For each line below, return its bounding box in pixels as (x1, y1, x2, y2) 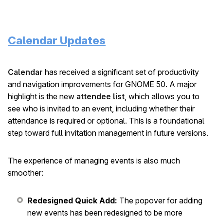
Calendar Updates (8, 33, 106, 47)
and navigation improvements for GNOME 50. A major (8, 79, 197, 89)
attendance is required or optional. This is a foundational (8, 115, 204, 126)
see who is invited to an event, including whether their (8, 103, 195, 113)
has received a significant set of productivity (43, 67, 199, 77)
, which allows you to (125, 91, 200, 101)
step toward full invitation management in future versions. (8, 127, 208, 138)
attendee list (76, 91, 125, 101)
